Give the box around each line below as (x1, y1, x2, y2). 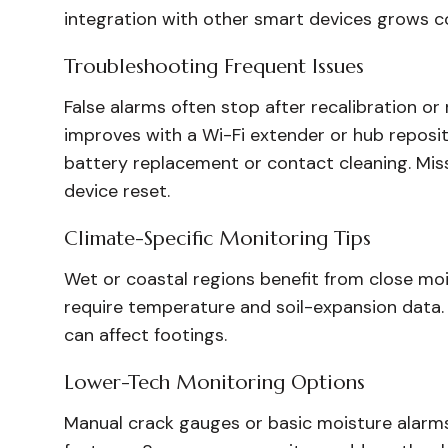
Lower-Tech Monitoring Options (64, 370, 365, 395)
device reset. (64, 179, 170, 203)
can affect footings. (64, 323, 227, 347)
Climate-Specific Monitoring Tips (64, 226, 371, 251)
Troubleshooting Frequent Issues (64, 54, 364, 79)
